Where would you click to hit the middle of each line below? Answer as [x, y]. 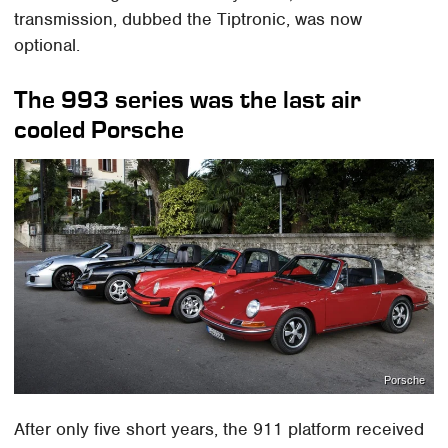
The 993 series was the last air [188, 99]
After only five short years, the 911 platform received [219, 429]
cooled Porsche [99, 129]
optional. [50, 44]
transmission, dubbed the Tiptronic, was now [188, 18]
